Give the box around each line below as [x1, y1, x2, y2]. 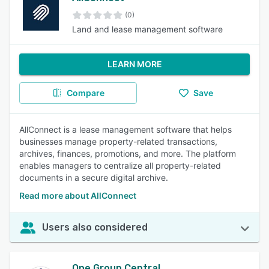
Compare [66, 88, 104, 98]
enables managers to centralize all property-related [19, 160, 221, 171]
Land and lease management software [72, 24, 223, 34]
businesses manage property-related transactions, [19, 136, 217, 147]
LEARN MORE [107, 59, 162, 69]
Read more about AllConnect [19, 190, 136, 201]
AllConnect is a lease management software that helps [19, 124, 232, 134]
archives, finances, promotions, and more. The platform [19, 148, 236, 159]
